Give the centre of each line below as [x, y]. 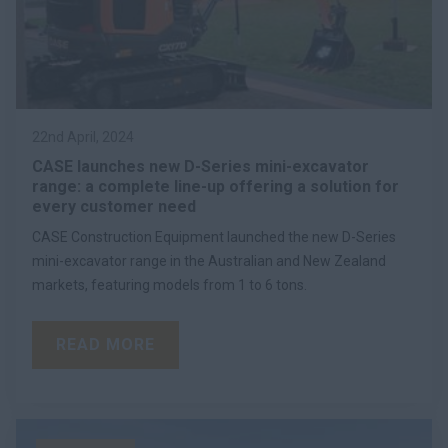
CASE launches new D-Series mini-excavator [200, 166]
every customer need [114, 206]
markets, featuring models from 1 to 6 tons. [169, 284]
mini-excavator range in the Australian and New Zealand [209, 260]
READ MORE [105, 344]
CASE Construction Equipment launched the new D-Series [214, 236]
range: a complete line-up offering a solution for [215, 186]
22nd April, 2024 [83, 136]
